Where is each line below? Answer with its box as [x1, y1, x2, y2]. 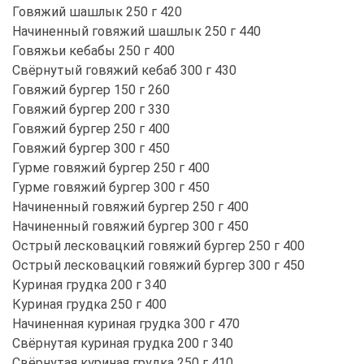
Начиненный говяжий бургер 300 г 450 [12, 218, 249, 234]
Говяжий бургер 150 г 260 [12, 81, 170, 97]
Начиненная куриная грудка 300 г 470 [12, 315, 240, 331]
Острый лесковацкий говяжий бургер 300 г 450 [12, 257, 305, 273]
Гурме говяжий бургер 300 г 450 [12, 179, 210, 195]
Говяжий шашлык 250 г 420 [12, 3, 182, 19]
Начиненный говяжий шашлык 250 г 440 [12, 23, 261, 39]
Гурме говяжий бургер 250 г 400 [12, 159, 210, 175]
